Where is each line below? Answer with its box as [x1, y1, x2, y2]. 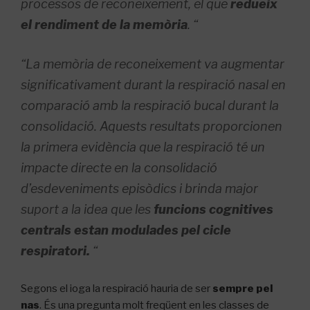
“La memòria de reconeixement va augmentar [21, 56, 284, 71]
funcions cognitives [154, 201, 273, 217]
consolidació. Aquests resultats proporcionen [21, 118, 282, 134]
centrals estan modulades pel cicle [21, 222, 231, 237]
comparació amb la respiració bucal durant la [21, 98, 279, 113]
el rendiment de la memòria [21, 17, 188, 32]
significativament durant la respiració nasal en [21, 77, 286, 92]
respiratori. [21, 243, 90, 258]
